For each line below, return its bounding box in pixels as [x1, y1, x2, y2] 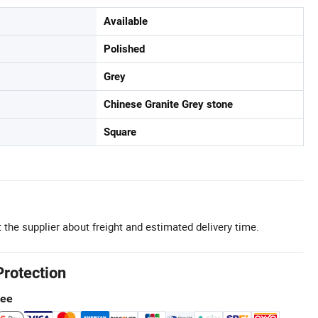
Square [104, 126, 136, 138]
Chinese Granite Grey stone [104, 98, 233, 111]
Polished [104, 43, 145, 55]
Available [104, 15, 148, 28]
